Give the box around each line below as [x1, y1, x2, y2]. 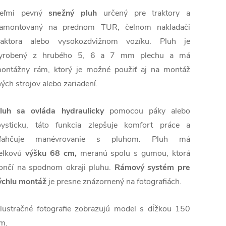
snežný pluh [48, 8, 97, 19]
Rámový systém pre [114, 162, 191, 174]
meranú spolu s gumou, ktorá [80, 148, 190, 159]
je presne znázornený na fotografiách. [48, 176, 182, 188]
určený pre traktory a [103, 8, 191, 19]
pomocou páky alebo [109, 105, 191, 117]
